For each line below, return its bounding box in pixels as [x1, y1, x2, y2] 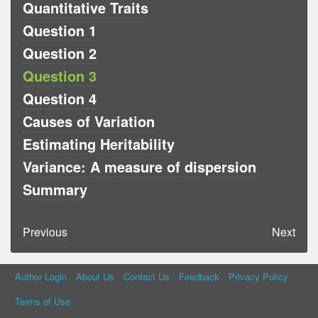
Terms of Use [15, 295, 71, 309]
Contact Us [123, 270, 170, 284]
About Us [76, 270, 115, 284]
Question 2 [23, 42, 97, 63]
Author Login [15, 270, 67, 284]
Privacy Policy [228, 270, 288, 284]
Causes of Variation [23, 110, 155, 131]
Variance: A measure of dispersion [23, 155, 256, 177]
